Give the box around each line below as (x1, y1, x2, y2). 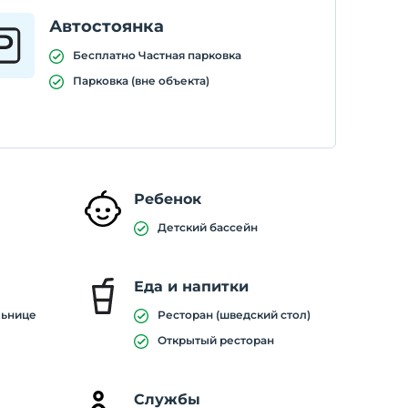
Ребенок (133, 190, 201, 208)
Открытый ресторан (157, 333, 274, 347)
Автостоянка (48, 16, 164, 36)
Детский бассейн (157, 220, 258, 234)
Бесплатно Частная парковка (72, 48, 241, 62)
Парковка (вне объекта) (72, 74, 209, 87)
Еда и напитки (133, 278, 249, 295)
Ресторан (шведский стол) (157, 308, 311, 321)
